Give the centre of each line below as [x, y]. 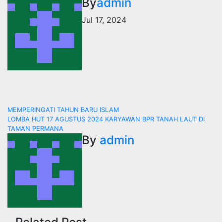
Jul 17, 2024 [104, 20]
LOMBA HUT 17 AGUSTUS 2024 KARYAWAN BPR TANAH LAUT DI [106, 119]
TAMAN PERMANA [35, 129]
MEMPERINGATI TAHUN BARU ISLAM [63, 110]
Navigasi [39, 114]
